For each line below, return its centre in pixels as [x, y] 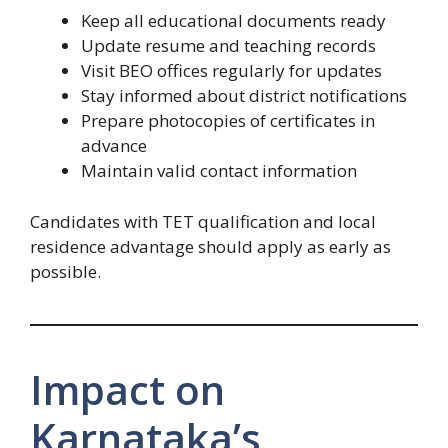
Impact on [127, 389]
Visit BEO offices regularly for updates [231, 71]
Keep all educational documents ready [233, 21]
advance [114, 146]
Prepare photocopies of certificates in [228, 121]
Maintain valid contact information [219, 171]
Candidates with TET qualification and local [203, 221]
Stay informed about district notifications [244, 96]
